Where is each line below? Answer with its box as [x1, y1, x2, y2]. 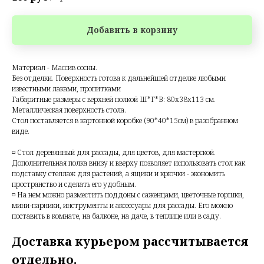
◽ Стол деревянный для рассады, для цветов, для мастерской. [12, 147, 216, 157]
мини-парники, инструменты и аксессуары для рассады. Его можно [12, 200, 233, 210]
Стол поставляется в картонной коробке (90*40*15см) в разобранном [12, 115, 238, 126]
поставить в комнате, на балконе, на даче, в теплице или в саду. [12, 210, 221, 221]
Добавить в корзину [87, 24, 177, 36]
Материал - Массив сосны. [12, 62, 97, 72]
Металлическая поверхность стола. [12, 104, 126, 115]
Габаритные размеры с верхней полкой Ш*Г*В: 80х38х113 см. [12, 94, 216, 104]
